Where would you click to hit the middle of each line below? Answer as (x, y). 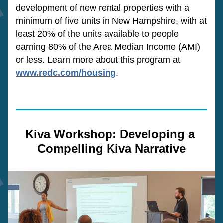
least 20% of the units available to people (97, 34)
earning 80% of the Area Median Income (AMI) (108, 47)
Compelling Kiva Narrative (111, 149)
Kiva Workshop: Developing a (110, 134)
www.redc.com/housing (66, 73)
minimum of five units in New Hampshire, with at (111, 21)
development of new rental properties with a (103, 8)
